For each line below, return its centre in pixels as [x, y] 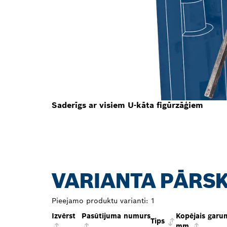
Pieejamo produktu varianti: [100, 201]
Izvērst [64, 216]
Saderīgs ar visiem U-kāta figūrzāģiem [127, 105]
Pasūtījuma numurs [116, 216]
